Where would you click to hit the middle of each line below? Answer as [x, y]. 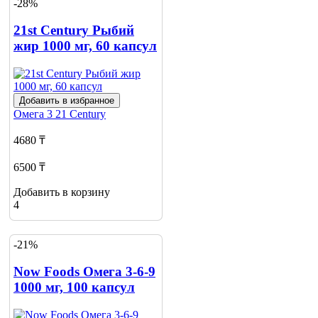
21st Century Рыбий [74, 31]
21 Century [81, 114]
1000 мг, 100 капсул [74, 287]
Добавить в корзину [62, 192]
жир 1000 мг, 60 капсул [85, 46]
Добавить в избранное [67, 101]
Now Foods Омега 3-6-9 [84, 272]
